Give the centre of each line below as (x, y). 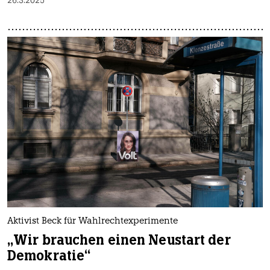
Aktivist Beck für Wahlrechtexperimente (93, 221)
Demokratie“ (49, 256)
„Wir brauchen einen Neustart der (119, 240)
